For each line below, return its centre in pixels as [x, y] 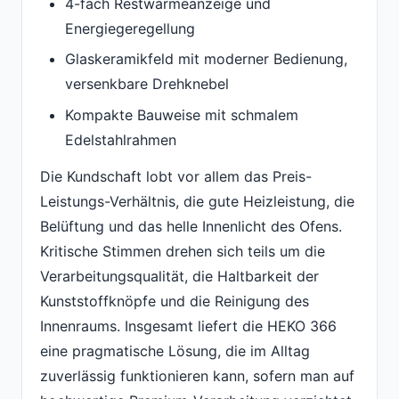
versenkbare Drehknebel [147, 84]
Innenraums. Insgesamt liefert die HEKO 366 [188, 326]
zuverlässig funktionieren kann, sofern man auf [197, 376]
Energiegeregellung [130, 28]
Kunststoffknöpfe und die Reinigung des [175, 301]
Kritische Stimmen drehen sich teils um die [183, 252]
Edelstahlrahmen [121, 139]
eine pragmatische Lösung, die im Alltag [175, 351]
